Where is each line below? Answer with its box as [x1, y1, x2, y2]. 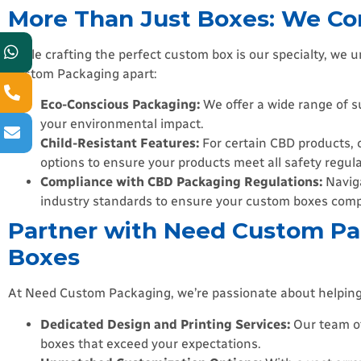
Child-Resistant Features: [40, 135, 199, 151]
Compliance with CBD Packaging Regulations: [40, 174, 322, 190]
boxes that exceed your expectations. [40, 335, 261, 351]
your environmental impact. [40, 116, 204, 132]
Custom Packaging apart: [8, 65, 157, 81]
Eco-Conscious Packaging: [40, 97, 200, 113]
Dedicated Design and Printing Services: [40, 316, 290, 332]
